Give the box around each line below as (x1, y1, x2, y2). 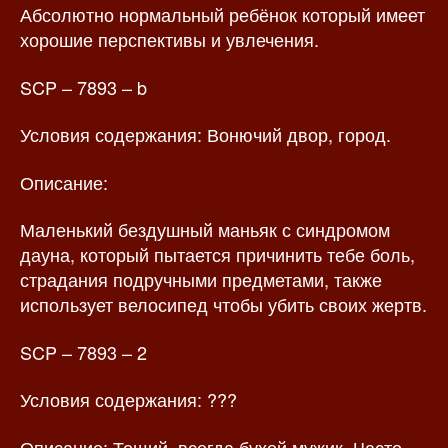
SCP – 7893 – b (20, 73, 147, 100)
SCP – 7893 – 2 (20, 338, 147, 365)
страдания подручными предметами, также (20, 266, 382, 293)
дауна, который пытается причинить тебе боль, (20, 241, 415, 268)
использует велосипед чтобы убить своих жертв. (20, 291, 427, 318)
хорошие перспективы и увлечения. (20, 26, 319, 53)
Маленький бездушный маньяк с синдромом (20, 216, 390, 243)
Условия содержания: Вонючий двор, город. (20, 121, 391, 148)
